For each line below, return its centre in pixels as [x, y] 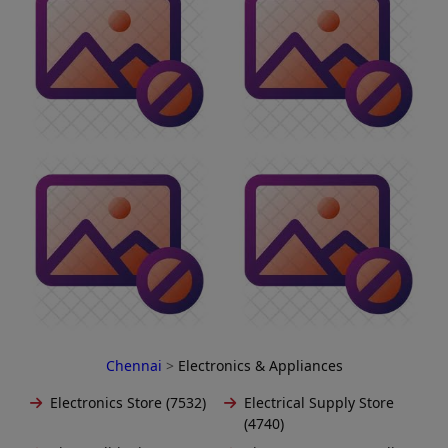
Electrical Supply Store [319, 403]
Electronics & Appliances [260, 366]
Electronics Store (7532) [128, 403]
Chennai [135, 366]
